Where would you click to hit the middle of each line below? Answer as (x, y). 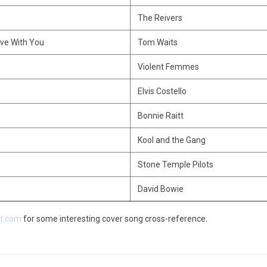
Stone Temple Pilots (175, 164)
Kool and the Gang (171, 140)
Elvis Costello (162, 91)
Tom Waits (157, 42)
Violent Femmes (168, 67)
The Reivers (160, 18)
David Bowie (160, 189)
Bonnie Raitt (160, 116)
